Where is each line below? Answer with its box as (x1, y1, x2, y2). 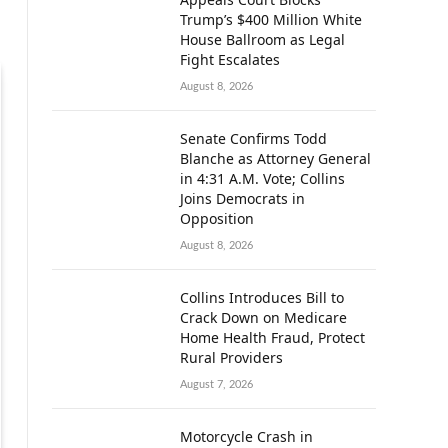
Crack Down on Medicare (180, 308, 347, 327)
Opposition (180, 209, 254, 228)
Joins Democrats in (180, 189, 305, 208)
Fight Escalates (180, 50, 280, 69)
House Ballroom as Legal (180, 30, 345, 49)
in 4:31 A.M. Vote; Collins (180, 169, 345, 188)
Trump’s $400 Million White (180, 10, 362, 29)
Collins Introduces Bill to (180, 288, 344, 307)
